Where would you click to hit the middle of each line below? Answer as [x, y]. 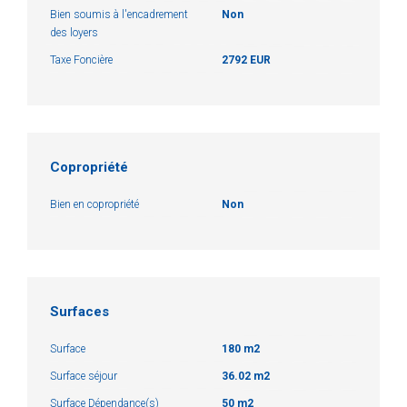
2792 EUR [246, 60]
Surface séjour [84, 376]
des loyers [74, 32]
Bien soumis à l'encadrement [119, 14]
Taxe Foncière [81, 60]
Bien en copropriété [94, 204]
